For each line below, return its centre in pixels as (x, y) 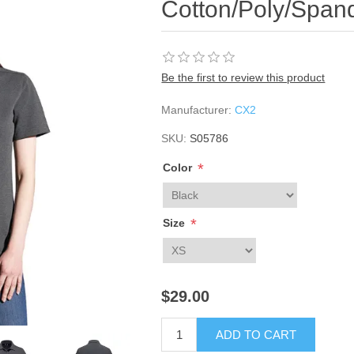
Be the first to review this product (243, 77)
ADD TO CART (256, 335)
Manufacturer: (197, 110)
